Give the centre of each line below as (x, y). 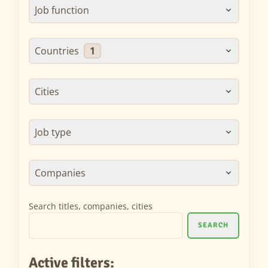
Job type (53, 132)
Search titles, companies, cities (91, 206)
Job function (62, 10)
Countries (58, 51)
